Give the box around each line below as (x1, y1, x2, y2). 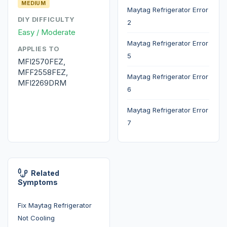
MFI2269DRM (17, 78, 66, 88)
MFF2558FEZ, (17, 67, 68, 77)
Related (30, 169, 59, 178)
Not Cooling (17, 213, 55, 222)
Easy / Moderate (17, 27, 75, 37)
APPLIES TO (17, 45, 60, 53)
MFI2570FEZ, (17, 56, 65, 66)
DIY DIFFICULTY (17, 15, 75, 23)
